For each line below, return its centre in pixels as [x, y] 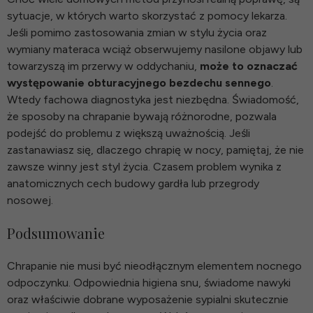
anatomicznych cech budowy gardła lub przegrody [133, 183]
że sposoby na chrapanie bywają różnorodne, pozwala [142, 116]
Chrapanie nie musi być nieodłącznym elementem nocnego [154, 265]
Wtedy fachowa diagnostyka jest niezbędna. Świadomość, [153, 99]
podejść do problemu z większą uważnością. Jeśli [129, 133]
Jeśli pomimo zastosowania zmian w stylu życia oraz [137, 32]
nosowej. [30, 200]
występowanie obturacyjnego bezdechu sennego [139, 82]
